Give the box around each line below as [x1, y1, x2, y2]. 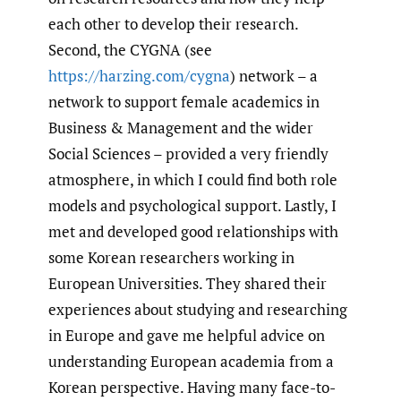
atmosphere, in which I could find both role [48, 168, 337, 190]
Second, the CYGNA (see [48, 38, 212, 60]
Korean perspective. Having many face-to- [48, 376, 336, 397]
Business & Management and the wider [48, 116, 313, 138]
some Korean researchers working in [48, 246, 294, 268]
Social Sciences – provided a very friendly [48, 142, 328, 164]
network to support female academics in [48, 90, 320, 112]
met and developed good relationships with [48, 220, 338, 242]
